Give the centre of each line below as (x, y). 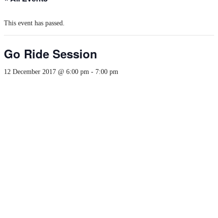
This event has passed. (34, 23)
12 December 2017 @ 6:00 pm (46, 72)
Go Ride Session (51, 54)
